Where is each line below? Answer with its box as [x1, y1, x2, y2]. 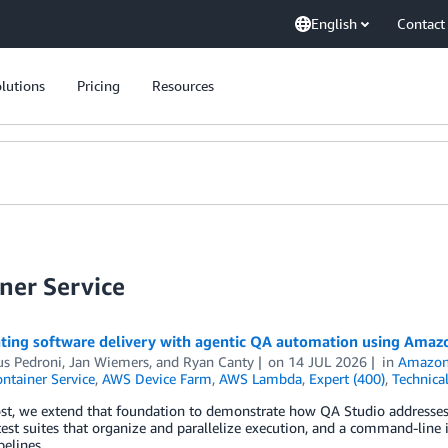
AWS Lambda [218, 370, 302, 387]
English [311, 15, 357, 32]
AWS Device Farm [101, 370, 212, 387]
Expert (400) [308, 370, 385, 387]
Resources [152, 77, 214, 94]
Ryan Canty [182, 353, 254, 370]
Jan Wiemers [68, 353, 149, 370]
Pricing [77, 77, 120, 94]
